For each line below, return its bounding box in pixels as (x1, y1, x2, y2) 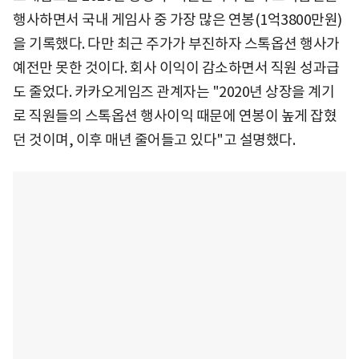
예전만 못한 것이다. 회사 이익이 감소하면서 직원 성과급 (13, 58, 340, 77)
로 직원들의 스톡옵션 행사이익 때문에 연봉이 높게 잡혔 (13, 106, 337, 125)
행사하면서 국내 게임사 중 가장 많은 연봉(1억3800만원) (13, 10, 342, 29)
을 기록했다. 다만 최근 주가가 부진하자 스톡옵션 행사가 (13, 34, 340, 53)
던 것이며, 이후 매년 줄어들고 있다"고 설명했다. (13, 130, 295, 149)
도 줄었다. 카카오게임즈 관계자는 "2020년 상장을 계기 (13, 82, 334, 101)
